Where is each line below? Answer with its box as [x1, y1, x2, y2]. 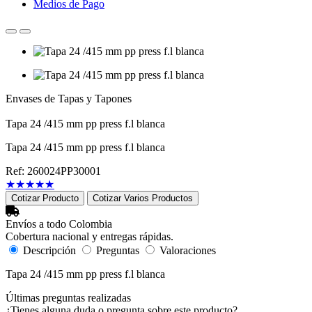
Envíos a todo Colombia [6, 218, 112, 230]
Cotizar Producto [11, 193, 79, 203]
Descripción [23, 244, 76, 256]
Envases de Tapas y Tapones [6, 93, 132, 104]
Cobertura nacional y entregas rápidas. [6, 231, 173, 242]
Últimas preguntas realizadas [6, 292, 131, 304]
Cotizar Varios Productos [93, 193, 193, 203]
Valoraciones [159, 244, 216, 256]
